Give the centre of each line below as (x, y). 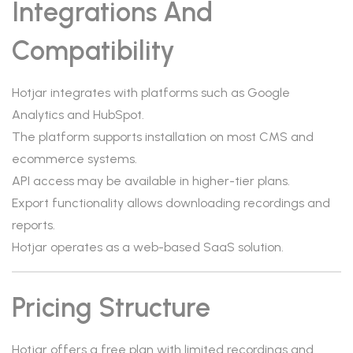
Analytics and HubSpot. (78, 115)
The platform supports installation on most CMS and (163, 137)
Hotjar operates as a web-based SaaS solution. (148, 247)
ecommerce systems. (74, 159)
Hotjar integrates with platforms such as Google (151, 93)
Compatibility (93, 51)
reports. (33, 225)
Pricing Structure (111, 308)
